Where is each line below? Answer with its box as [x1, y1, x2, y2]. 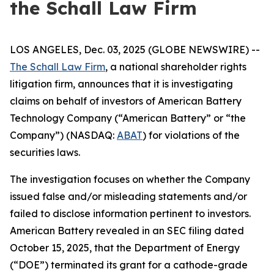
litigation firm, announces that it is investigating [10, 78, 233, 90]
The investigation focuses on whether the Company [10, 173, 250, 185]
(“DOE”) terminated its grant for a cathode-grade [10, 259, 248, 271]
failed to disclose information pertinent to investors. [10, 207, 251, 220]
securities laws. [10, 146, 80, 158]
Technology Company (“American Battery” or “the [10, 112, 246, 124]
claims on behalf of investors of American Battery [10, 95, 242, 107]
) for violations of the [143, 129, 240, 141]
